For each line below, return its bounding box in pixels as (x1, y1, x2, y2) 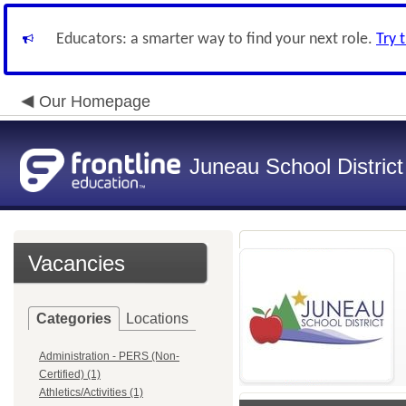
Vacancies (28, 251, 125, 275)
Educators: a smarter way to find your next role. (56, 31, 376, 48)
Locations (126, 311, 188, 326)
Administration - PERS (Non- (39, 350, 179, 362)
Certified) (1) (39, 368, 101, 381)
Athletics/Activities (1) (39, 386, 143, 399)
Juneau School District (189, 154, 403, 179)
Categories (36, 311, 111, 326)
